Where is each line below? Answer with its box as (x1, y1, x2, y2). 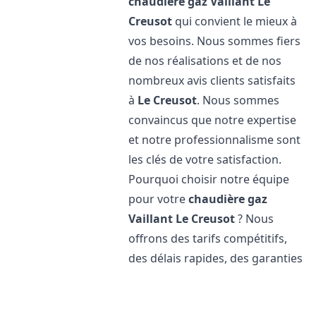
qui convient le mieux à (172, 13, 298, 29)
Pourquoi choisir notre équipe (128, 171, 290, 187)
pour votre (128, 191, 189, 207)
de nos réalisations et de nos (128, 53, 282, 68)
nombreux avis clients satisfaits (128, 73, 296, 88)
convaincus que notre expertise (128, 112, 297, 128)
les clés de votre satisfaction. (128, 152, 282, 167)
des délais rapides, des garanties (128, 250, 303, 266)
